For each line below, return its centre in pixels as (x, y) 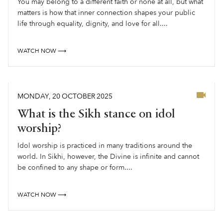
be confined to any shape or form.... (75, 167)
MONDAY (33, 96)
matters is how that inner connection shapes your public (106, 13)
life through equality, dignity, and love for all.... (93, 24)
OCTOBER (78, 96)
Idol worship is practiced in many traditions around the (105, 145)
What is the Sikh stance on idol (96, 114)
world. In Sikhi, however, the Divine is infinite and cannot (108, 156)
